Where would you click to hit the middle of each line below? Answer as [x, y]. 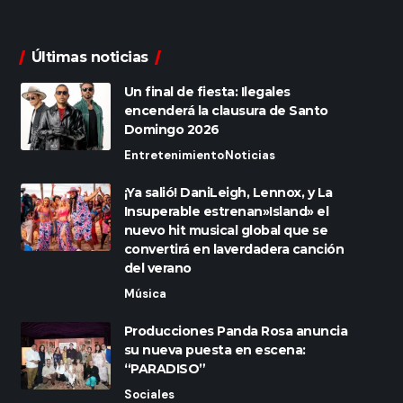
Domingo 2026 [171, 130]
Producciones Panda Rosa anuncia [236, 331]
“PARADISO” [165, 369]
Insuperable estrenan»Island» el [226, 212]
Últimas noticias [90, 58]
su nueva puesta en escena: [215, 350]
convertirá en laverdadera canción [234, 250]
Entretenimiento [174, 156]
